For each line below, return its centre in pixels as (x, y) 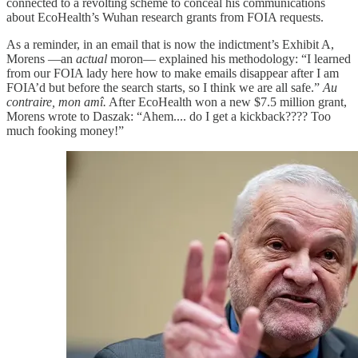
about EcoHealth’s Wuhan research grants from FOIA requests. (165, 18)
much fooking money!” (65, 131)
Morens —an (41, 59)
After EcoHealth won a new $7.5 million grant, (227, 102)
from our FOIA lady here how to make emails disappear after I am (173, 74)
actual (91, 59)
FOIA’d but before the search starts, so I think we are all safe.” (165, 88)
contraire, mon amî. (56, 102)
